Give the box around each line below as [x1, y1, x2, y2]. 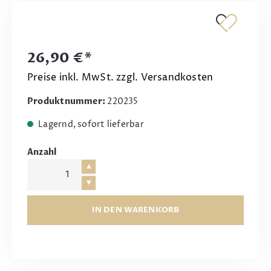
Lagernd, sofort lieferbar [36, 119, 144, 130]
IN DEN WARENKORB [91, 204, 180, 215]
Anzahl [27, 146, 57, 158]
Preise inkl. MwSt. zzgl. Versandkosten [27, 70, 214, 84]
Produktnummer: [27, 96, 108, 107]
